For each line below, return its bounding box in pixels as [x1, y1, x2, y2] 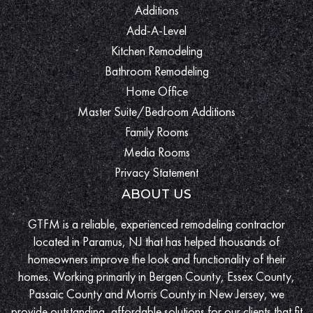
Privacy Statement [115, 163, 198, 180]
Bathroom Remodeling [104, 62, 209, 79]
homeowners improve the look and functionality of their [27, 250, 286, 267]
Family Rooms [124, 123, 189, 140]
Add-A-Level [126, 22, 187, 38]
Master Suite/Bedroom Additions [78, 103, 235, 119]
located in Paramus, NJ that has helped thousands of [34, 233, 279, 249]
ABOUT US [122, 186, 191, 202]
